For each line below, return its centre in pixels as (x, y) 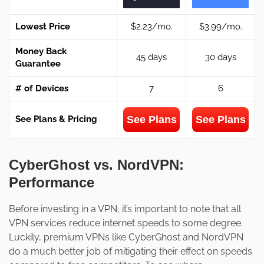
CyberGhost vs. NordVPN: (96, 165)
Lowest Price (43, 27)
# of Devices (42, 89)
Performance (52, 183)
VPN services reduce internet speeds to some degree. (126, 223)
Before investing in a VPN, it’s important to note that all (125, 209)
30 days (220, 57)
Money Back (41, 52)
